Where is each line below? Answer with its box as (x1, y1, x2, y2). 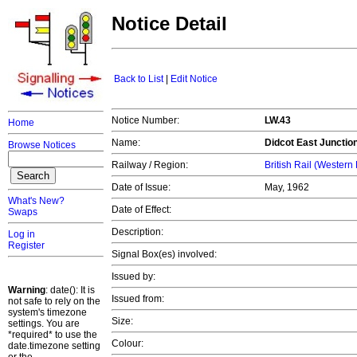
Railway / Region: (112, 159, 188, 171)
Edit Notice (171, 73, 218, 85)
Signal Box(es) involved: (112, 249, 217, 261)
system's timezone (8, 307, 87, 318)
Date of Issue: (112, 182, 171, 194)
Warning (8, 284, 45, 296)
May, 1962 (265, 182, 312, 194)
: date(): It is (45, 284, 95, 296)
